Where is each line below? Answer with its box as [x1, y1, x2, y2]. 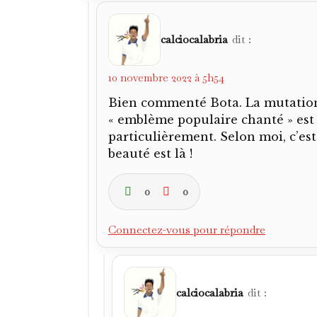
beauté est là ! [108, 146, 192, 161]
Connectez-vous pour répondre [108, 221, 265, 237]
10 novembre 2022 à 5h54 [108, 70, 224, 84]
